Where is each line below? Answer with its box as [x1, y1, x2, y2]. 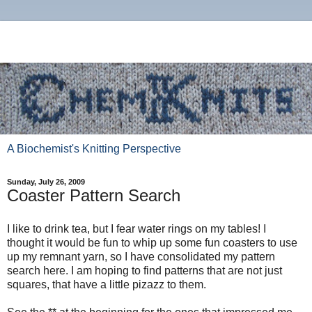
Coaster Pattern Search [7, 186, 180, 205]
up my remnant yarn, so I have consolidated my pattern [7, 250, 275, 263]
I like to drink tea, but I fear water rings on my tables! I [7, 222, 266, 235]
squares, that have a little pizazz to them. [7, 278, 206, 290]
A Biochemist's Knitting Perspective [7, 143, 181, 155]
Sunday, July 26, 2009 [7, 178, 85, 187]
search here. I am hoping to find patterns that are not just [7, 264, 282, 276]
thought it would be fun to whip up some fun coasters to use [7, 236, 297, 249]
